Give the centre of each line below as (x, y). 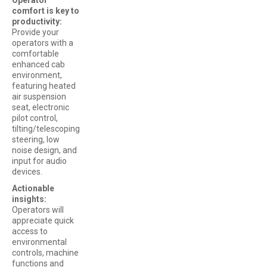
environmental (39, 242)
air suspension (39, 96)
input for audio (39, 161)
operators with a (43, 43)
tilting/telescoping (46, 128)
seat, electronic (41, 107)
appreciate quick (43, 220)
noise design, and (44, 150)
